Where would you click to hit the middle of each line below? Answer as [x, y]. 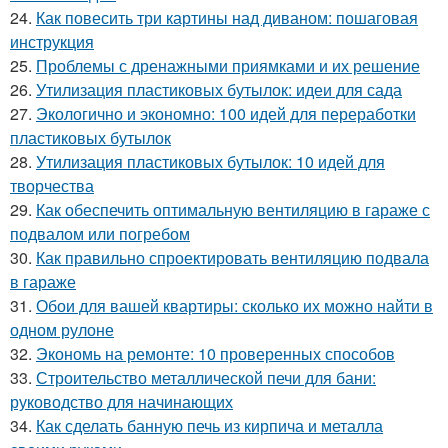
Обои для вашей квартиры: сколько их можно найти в [234, 305]
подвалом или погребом [100, 233]
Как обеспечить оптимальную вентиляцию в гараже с [233, 209]
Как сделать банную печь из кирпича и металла [209, 425]
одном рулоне [62, 329]
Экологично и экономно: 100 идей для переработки [226, 113]
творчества [52, 185]
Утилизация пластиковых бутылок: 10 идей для [210, 161]
